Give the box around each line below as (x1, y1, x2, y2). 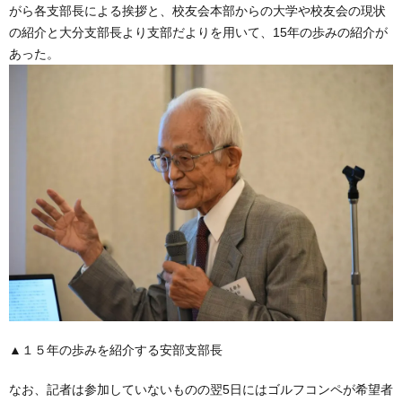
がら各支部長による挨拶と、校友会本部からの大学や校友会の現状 (9, 3, 386, 18)
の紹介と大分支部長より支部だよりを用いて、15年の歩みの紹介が (9, 24, 388, 39)
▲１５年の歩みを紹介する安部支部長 (9, 342, 223, 357)
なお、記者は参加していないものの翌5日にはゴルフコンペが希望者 (9, 381, 393, 397)
